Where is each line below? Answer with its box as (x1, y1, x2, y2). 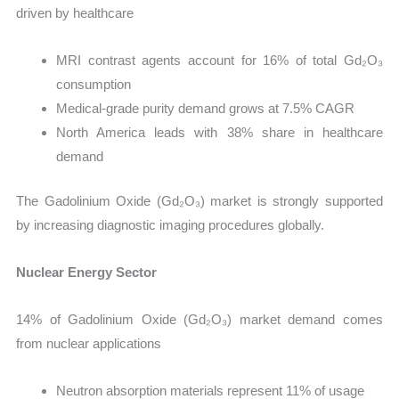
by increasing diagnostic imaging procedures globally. (16, 216, 325, 232)
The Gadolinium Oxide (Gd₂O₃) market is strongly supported (16, 192, 383, 208)
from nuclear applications (16, 336, 162, 352)
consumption (56, 77, 132, 93)
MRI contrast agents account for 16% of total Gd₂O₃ (56, 53, 383, 69)
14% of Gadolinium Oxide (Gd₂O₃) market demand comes (16, 312, 383, 328)
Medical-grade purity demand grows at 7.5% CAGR (56, 101, 355, 117)
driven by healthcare (16, 4, 134, 20)
